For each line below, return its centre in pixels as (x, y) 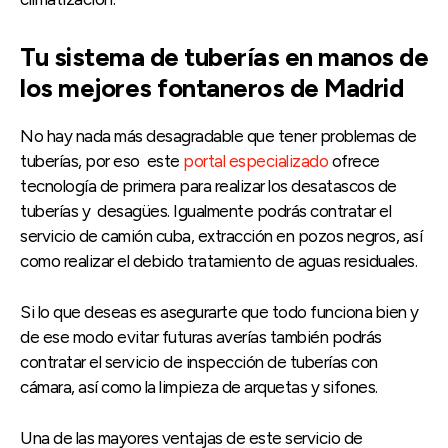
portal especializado (253, 160)
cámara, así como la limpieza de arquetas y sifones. (199, 386)
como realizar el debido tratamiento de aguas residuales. (218, 260)
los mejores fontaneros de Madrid (211, 87)
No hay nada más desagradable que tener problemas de (218, 135)
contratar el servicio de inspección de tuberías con (199, 361)
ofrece (354, 160)
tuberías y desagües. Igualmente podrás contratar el (205, 210)
